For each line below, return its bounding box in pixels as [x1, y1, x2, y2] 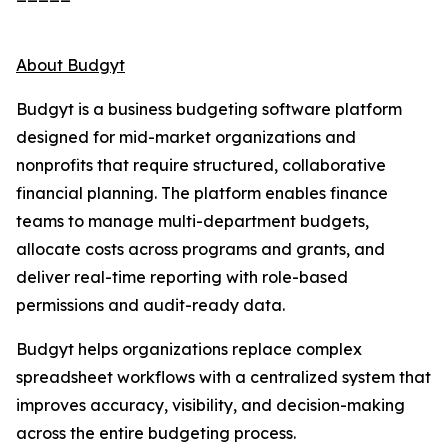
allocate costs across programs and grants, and [16, 239, 385, 259]
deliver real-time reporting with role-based [16, 267, 348, 287]
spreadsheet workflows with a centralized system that [16, 367, 431, 387]
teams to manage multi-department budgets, [16, 211, 369, 231]
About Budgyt [16, 55, 125, 75]
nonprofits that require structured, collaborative [16, 155, 386, 175]
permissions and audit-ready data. [16, 295, 285, 315]
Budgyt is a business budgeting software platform [16, 99, 402, 119]
